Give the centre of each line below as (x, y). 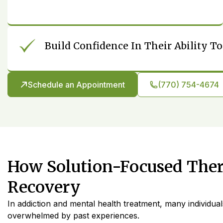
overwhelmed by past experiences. (73, 215)
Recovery (44, 187)
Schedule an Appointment (76, 84)
